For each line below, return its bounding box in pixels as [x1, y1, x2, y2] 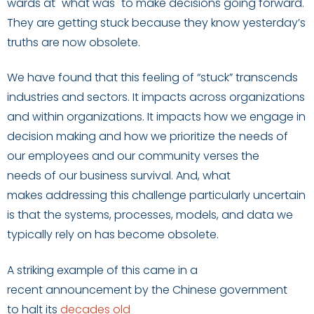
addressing [46, 187, 107, 204]
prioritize [170, 128, 215, 145]
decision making [7, 128, 96, 145]
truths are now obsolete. [7, 34, 140, 50]
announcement [46, 281, 132, 298]
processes [114, 207, 171, 224]
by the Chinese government [135, 281, 287, 298]
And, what [176, 168, 231, 184]
